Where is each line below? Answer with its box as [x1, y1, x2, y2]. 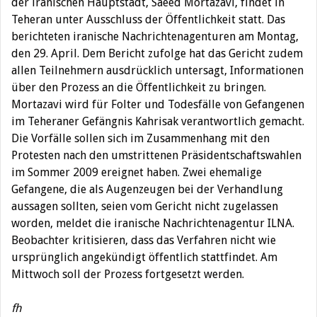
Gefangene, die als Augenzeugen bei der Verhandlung [11, 183, 283, 196]
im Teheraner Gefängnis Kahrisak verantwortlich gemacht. [11, 115, 304, 128]
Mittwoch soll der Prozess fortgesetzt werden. [11, 267, 244, 281]
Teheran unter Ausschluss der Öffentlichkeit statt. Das [11, 13, 285, 26]
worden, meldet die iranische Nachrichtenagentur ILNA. [11, 217, 294, 230]
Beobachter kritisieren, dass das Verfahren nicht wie [11, 234, 276, 247]
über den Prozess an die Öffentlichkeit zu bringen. [11, 81, 266, 94]
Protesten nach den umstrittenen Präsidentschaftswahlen [11, 149, 301, 162]
